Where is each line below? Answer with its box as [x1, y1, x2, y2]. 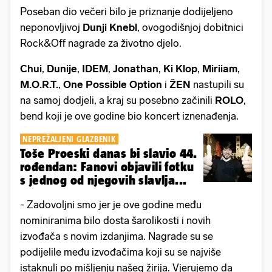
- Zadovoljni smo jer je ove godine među [20, 198, 202, 211]
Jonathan [113, 62, 158, 75]
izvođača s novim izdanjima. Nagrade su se [20, 229, 213, 242]
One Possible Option [63, 78, 162, 90]
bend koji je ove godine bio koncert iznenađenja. [20, 109, 239, 122]
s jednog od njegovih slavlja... [20, 172, 187, 187]
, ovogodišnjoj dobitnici [137, 21, 243, 33]
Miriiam [202, 62, 237, 75]
